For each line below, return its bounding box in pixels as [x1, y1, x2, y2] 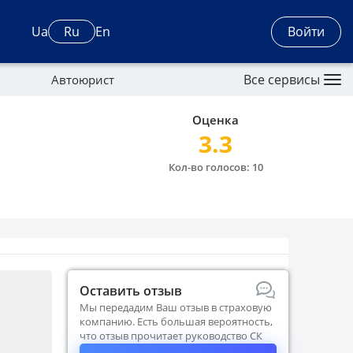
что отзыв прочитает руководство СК [80, 329, 262, 343]
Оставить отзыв [80, 282, 182, 299]
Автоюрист [50, 72, 114, 87]
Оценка [192, 112, 239, 128]
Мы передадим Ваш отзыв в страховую [80, 300, 272, 314]
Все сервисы [243, 71, 320, 88]
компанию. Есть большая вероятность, [80, 314, 273, 329]
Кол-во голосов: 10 [168, 160, 263, 174]
